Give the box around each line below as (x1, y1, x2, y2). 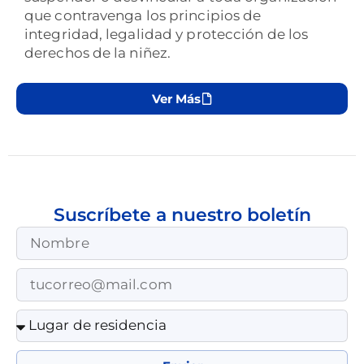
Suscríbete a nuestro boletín (53, 203, 311, 226)
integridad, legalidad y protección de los (24, 26, 309, 43)
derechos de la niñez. (24, 45, 171, 62)
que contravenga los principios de (24, 7, 262, 24)
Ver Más (151, 90, 201, 106)
